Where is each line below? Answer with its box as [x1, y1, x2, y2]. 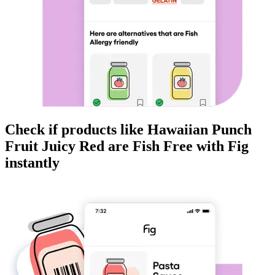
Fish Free [133, 138, 193, 155]
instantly [5, 155, 60, 171]
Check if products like [5, 122, 147, 138]
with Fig [193, 138, 249, 155]
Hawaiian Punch [147, 122, 252, 138]
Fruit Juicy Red [5, 138, 104, 155]
